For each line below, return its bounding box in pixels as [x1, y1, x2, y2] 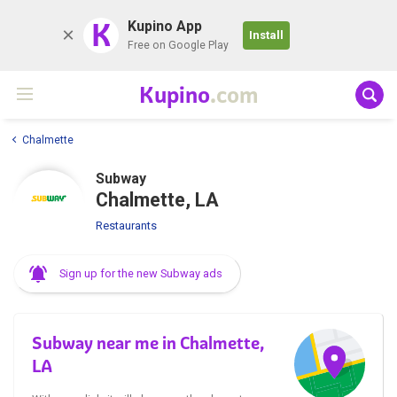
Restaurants [96, 218, 157, 232]
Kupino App [128, 18, 202, 35]
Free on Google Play [128, 39, 229, 51]
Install [249, 28, 284, 42]
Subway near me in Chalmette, [32, 331, 264, 354]
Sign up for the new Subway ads [59, 266, 222, 280]
